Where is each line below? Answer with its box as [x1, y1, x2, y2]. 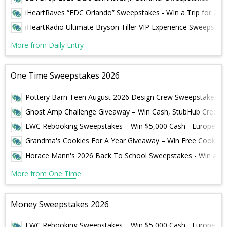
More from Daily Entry [11, 40, 84, 50]
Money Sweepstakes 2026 [11, 198, 109, 210]
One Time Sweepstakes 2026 [11, 70, 120, 82]
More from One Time [11, 168, 81, 178]
